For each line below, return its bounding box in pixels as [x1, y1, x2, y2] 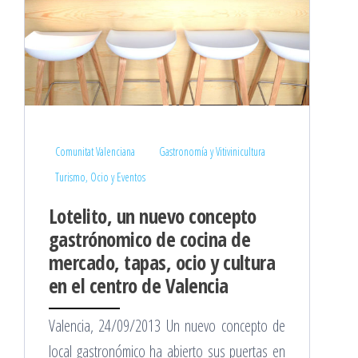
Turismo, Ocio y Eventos [55, 169, 145, 185]
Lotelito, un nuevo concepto [49, 201, 257, 229]
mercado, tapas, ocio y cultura [49, 248, 276, 276]
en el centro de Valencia [49, 271, 229, 299]
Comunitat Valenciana [55, 143, 135, 159]
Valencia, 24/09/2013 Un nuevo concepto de [49, 314, 285, 336]
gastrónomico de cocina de [49, 225, 250, 253]
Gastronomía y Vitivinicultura [159, 143, 265, 159]
